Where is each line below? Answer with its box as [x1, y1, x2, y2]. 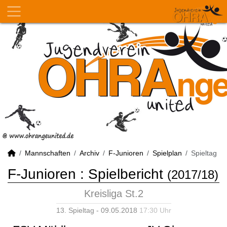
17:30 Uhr [139, 206, 171, 214]
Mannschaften [25, 149, 70, 157]
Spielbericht [88, 166, 163, 182]
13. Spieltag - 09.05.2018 [56, 206, 139, 214]
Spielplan [153, 149, 182, 157]
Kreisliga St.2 [84, 188, 143, 199]
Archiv [80, 149, 99, 157]
